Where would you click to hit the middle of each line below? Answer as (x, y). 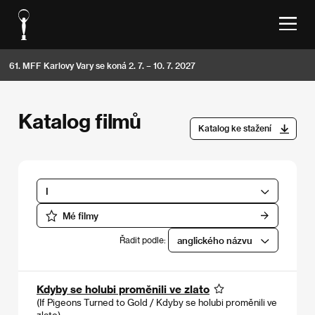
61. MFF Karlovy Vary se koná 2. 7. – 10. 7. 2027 (102, 65)
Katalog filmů (80, 121)
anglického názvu (215, 240)
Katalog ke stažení (234, 128)
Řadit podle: (144, 239)
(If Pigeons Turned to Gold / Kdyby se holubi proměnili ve (157, 302)
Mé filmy (80, 215)
